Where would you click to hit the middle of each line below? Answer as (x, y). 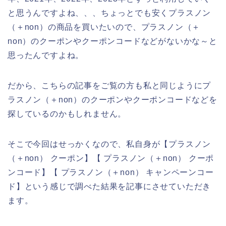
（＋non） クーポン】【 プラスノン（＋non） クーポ (111, 158)
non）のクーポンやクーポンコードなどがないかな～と (112, 41)
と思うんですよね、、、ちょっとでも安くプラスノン (109, 13)
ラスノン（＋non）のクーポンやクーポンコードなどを (112, 100)
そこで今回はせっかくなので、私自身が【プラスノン (109, 144)
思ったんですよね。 (46, 55)
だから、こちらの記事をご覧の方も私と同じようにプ (109, 86)
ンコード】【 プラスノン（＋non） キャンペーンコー (111, 173)
